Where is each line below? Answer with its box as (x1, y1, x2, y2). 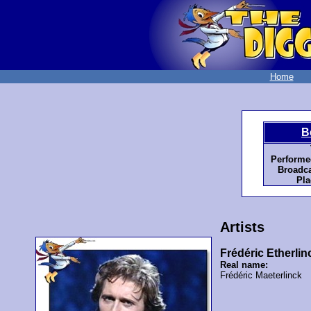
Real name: (220, 260, 269, 271)
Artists (220, 219, 265, 235)
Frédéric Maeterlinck (220, 270, 303, 281)
